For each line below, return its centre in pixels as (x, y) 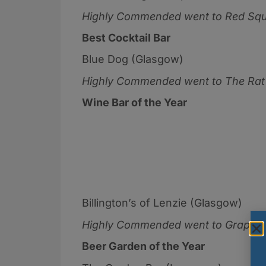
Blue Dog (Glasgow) (134, 59)
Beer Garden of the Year (143, 246)
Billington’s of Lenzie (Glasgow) (164, 203)
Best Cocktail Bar (126, 37)
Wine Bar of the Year (134, 103)
